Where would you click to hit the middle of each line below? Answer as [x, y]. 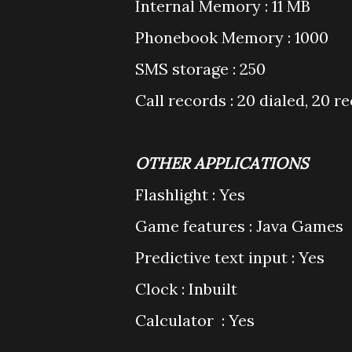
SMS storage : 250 [200, 69]
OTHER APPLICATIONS [222, 163]
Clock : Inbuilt [186, 289]
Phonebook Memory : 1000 [232, 37]
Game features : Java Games [239, 226]
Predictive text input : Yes [230, 257]
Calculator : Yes [195, 320]
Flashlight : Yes [190, 194]
